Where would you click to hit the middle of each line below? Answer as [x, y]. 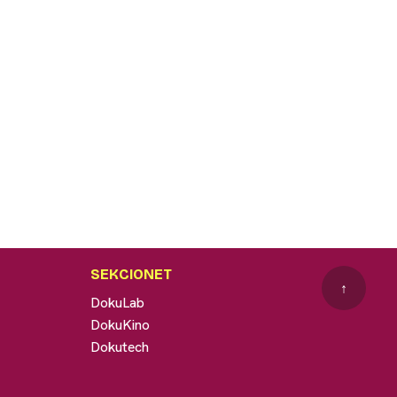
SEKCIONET [131, 275]
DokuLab [117, 303]
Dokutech [119, 347]
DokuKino [120, 325]
